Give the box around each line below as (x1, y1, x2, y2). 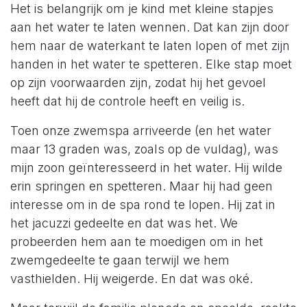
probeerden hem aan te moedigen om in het (10, 234, 263, 249)
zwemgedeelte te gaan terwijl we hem (10, 252, 230, 267)
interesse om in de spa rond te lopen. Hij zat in (10, 197, 275, 212)
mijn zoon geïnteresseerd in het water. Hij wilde (10, 160, 282, 175)
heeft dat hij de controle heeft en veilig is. (10, 93, 245, 108)
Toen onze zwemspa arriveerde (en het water (10, 123, 271, 138)
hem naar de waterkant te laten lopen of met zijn (10, 38, 290, 53)
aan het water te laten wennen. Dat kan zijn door (10, 19, 289, 34)
